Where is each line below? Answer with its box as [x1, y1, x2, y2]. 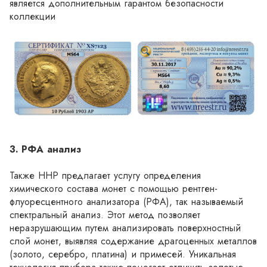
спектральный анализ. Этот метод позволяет [10, 208, 200, 222]
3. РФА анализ [21, 142, 81, 157]
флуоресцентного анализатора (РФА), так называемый [10, 195, 243, 209]
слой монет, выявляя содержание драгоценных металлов [10, 234, 257, 249]
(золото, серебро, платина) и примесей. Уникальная [10, 247, 236, 262]
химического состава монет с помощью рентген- [10, 182, 218, 196]
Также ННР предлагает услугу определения [10, 169, 201, 183]
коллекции [10, 9, 55, 23]
